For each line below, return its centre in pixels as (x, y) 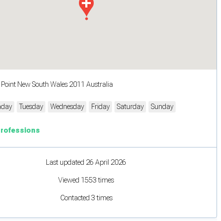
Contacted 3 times (86, 198)
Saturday (130, 106)
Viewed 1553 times (86, 180)
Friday (100, 106)
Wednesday (67, 106)
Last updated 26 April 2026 (86, 162)
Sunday (162, 106)
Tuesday (31, 106)
